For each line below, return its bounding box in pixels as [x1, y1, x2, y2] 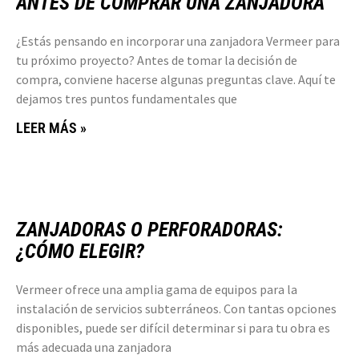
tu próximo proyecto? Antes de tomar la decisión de [16, 51, 297, 68]
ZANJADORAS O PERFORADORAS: [16, 217, 283, 241]
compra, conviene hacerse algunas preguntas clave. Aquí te [16, 71, 336, 87]
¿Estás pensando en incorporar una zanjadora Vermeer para [16, 32, 340, 49]
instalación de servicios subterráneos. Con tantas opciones [16, 300, 337, 317]
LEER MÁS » [16, 119, 87, 136]
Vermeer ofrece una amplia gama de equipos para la [16, 280, 297, 297]
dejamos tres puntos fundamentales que [16, 90, 237, 107]
